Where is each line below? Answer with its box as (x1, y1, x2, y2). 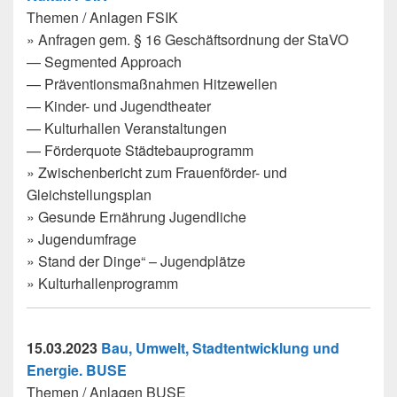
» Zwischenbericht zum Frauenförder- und (27, 162, 287, 183)
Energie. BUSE (27, 360, 127, 381)
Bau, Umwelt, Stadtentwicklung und (101, 338, 339, 359)
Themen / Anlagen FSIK (27, 7, 178, 28)
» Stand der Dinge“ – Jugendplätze (27, 251, 245, 272)
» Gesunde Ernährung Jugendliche (27, 206, 246, 228)
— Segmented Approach (27, 51, 182, 73)
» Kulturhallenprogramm (27, 273, 178, 294)
